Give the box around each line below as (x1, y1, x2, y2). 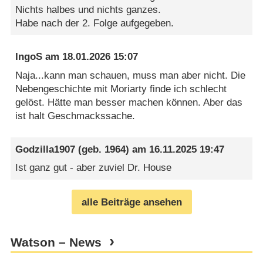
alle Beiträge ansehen (81, 196, 182, 208)
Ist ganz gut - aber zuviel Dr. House (15, 162, 172, 174)
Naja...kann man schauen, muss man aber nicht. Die (15, 69, 246, 81)
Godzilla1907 (15, 143, 76, 155)
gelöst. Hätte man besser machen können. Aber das (15, 96, 243, 108)
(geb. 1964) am (75, 143, 150, 155)
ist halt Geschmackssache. (15, 110, 136, 122)
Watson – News (10, 235, 102, 250)
